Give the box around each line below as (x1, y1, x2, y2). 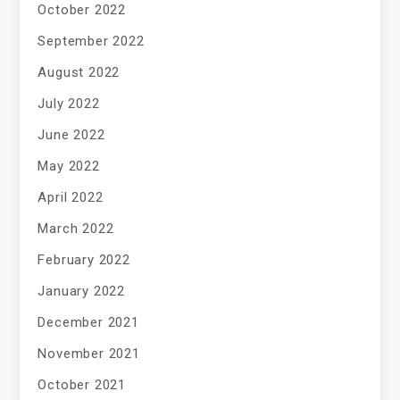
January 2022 (37, 283, 126, 300)
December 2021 (37, 314, 139, 331)
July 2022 (37, 96, 100, 112)
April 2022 (37, 189, 104, 206)
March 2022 (37, 221, 114, 237)
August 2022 (37, 64, 121, 81)
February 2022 (37, 252, 130, 269)
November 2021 (37, 346, 140, 362)
